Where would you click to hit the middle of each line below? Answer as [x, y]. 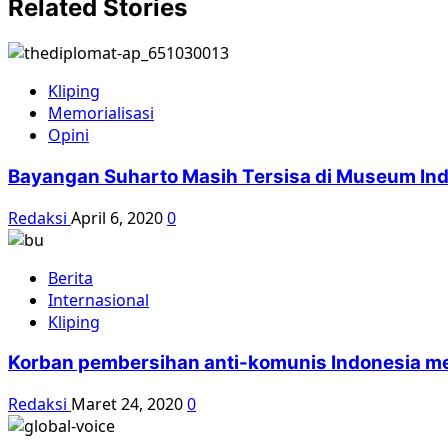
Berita [70, 277]
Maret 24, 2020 [129, 404]
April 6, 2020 [119, 217]
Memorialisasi [101, 113]
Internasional [98, 299]
